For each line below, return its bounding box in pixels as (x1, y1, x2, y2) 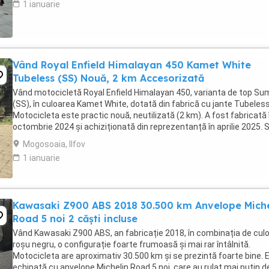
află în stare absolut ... (13, 133, 97, 143)
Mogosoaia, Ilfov (23, 139, 85, 149)
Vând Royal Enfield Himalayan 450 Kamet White (13, 59, 251, 71)
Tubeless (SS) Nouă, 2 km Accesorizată (13, 72, 204, 84)
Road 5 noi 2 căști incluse (13, 213, 138, 225)
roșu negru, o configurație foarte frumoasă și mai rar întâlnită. (13, 240, 250, 249)
